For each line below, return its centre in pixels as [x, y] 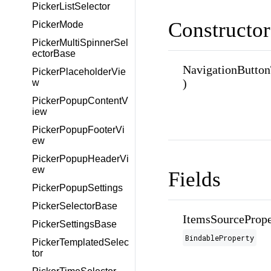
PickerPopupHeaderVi [80, 159]
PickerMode [58, 24]
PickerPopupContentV [80, 101]
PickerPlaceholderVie [79, 72]
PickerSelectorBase [75, 206]
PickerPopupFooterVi [78, 130]
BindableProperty [219, 238]
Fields [194, 180]
